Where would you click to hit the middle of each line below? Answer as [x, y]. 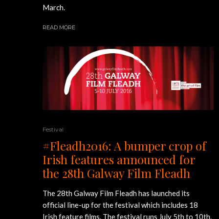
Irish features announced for [119, 159]
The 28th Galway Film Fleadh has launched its [116, 193]
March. [54, 8]
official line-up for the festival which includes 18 [120, 205]
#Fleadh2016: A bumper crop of [124, 145]
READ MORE [59, 28]
